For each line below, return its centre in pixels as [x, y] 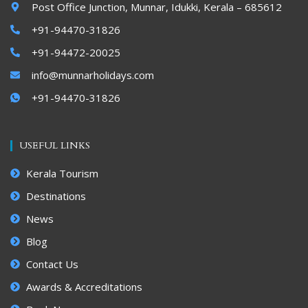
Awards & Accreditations [84, 287]
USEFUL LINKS [55, 146]
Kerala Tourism [62, 174]
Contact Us [52, 264]
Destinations [56, 196]
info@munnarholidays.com [92, 75]
